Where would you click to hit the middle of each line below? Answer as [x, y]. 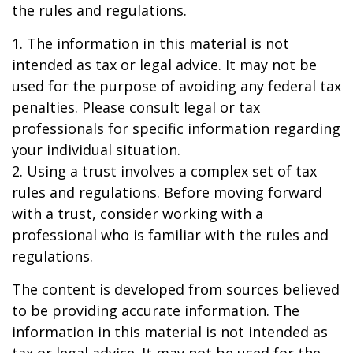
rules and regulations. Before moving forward [167, 192]
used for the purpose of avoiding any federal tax [176, 86]
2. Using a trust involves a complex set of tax [164, 171]
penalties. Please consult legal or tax [136, 107]
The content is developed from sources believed [176, 289]
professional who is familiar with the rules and [170, 235]
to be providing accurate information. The [156, 310]
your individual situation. [96, 150]
